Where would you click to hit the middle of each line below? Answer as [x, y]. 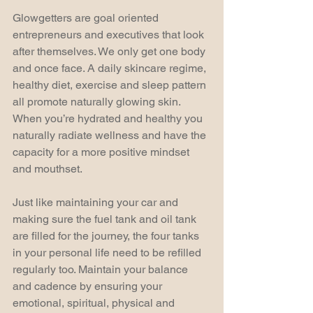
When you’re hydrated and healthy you [109, 118]
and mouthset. [48, 169]
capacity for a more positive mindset [102, 152]
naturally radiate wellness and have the [111, 135]
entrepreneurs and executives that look [110, 35]
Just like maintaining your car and [97, 202]
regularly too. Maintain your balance [102, 269]
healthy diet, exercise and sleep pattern [111, 85]
